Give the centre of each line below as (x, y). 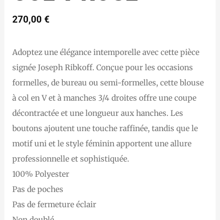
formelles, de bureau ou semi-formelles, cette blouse (108, 82)
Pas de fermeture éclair (55, 204)
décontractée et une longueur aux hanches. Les (98, 113)
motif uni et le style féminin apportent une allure (102, 143)
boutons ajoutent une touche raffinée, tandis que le (105, 128)
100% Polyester (41, 174)
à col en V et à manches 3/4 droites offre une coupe (105, 98)
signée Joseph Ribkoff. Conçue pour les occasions (103, 67)
